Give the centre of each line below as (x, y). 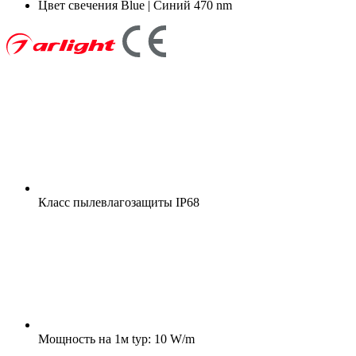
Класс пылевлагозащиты (105, 202)
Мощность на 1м (83, 339)
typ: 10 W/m (162, 339)
